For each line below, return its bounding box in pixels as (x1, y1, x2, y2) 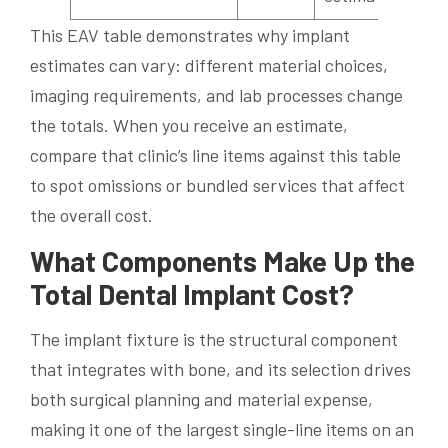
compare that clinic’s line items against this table (30, 144, 401, 167)
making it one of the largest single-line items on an (30, 418, 414, 441)
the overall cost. (30, 204, 153, 227)
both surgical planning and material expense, (30, 388, 373, 411)
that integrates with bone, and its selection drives (30, 358, 411, 381)
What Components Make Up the (30, 244, 415, 279)
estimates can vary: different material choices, (30, 54, 388, 77)
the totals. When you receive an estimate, (30, 114, 348, 137)
